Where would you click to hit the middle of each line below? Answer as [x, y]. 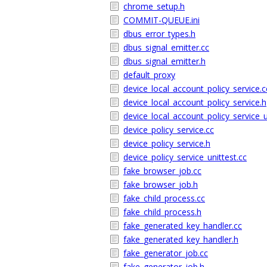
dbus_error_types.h [159, 34]
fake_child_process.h [162, 212]
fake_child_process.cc [164, 198]
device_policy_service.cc [169, 130]
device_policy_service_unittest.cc [185, 157]
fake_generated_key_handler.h [181, 239]
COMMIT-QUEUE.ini [162, 20]
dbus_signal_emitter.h [164, 61]
